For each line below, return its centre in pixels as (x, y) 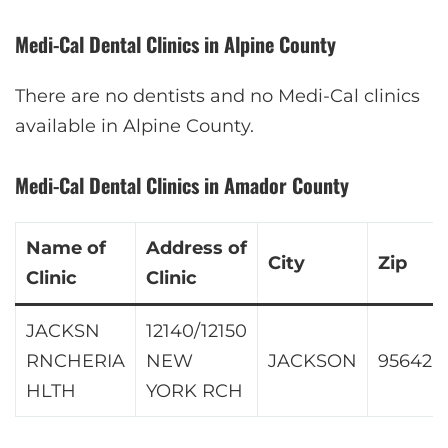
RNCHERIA (75, 360)
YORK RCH (194, 390)
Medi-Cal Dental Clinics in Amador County (182, 184)
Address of (196, 247)
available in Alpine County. (134, 125)
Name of (66, 247)
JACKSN (63, 330)
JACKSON (312, 360)
